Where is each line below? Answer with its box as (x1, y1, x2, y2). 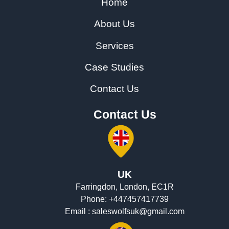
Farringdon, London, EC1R (76, 182, 174, 192)
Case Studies (85, 61, 144, 73)
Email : (65, 207, 92, 216)
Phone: (81, 195, 109, 204)
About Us (94, 18, 135, 30)
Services (95, 40, 134, 51)
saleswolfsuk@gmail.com (92, 207, 185, 216)
